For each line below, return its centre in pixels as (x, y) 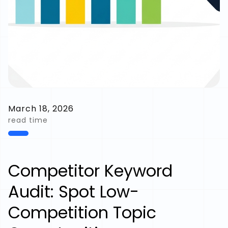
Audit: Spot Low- (74, 192)
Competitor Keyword (90, 171)
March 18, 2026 (41, 109)
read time (28, 120)
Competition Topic (82, 212)
